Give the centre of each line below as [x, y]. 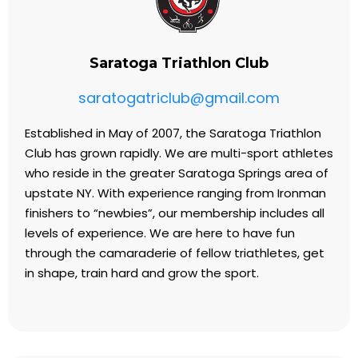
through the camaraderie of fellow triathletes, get [175, 253]
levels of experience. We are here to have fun [160, 233]
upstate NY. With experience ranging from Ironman [175, 193]
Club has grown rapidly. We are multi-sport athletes [179, 153]
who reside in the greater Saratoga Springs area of [177, 173]
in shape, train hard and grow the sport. [142, 273]
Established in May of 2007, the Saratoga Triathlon [173, 133]
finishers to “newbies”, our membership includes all [175, 213]
